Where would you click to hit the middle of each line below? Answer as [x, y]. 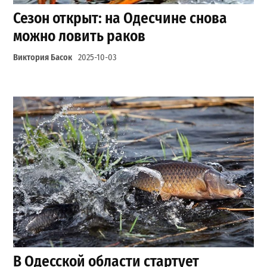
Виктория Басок [43, 58]
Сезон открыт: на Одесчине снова [120, 18]
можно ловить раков [80, 36]
